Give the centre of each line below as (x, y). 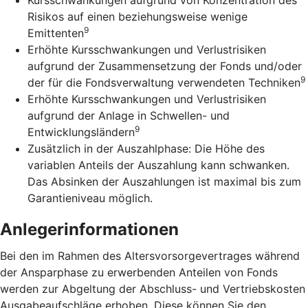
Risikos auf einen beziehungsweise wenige (137, 16)
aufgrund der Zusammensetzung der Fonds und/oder (165, 66)
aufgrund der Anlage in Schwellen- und (129, 115)
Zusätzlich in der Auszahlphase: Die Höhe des (146, 148)
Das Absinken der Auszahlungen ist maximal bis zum (164, 181)
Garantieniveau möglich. (90, 198)
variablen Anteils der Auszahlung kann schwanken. (158, 165)
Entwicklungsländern (81, 132)
